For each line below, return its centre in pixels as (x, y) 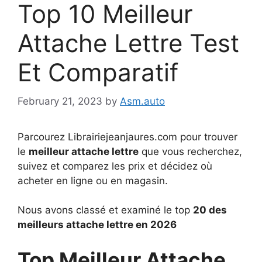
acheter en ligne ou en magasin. (93, 180)
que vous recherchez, (190, 151)
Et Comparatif (98, 72)
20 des (210, 210)
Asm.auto (142, 101)
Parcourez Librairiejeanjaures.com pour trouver (127, 137)
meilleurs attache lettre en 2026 (97, 225)
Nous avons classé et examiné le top (105, 210)
